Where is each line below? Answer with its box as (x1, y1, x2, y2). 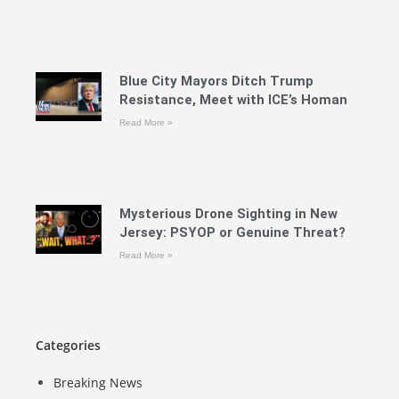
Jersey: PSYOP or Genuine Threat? (118, 224, 346, 240)
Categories (36, 337, 101, 354)
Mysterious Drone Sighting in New (118, 205, 338, 222)
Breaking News (53, 374, 142, 392)
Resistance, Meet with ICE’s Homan (118, 91, 347, 108)
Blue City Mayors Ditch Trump (118, 72, 313, 89)
